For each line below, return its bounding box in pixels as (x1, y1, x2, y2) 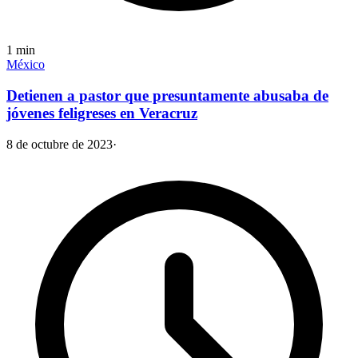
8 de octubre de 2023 (6, 137, 113, 151)
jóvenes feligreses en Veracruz (6, 105, 197, 122)
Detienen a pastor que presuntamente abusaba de (6, 87, 328, 105)
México (6, 58, 45, 72)
